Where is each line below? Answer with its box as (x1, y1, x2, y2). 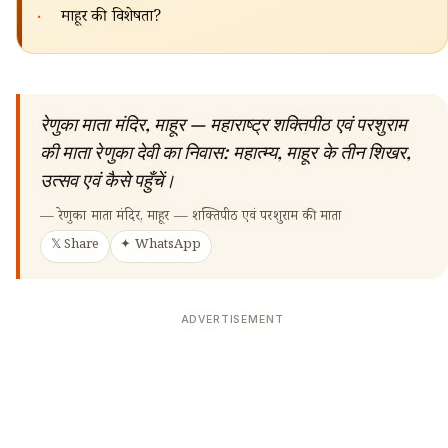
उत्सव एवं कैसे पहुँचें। (40, 167, 176, 193)
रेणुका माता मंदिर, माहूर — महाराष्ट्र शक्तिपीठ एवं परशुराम (40, 111, 408, 137)
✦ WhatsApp (120, 236, 202, 257)
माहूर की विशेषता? (61, 5, 162, 31)
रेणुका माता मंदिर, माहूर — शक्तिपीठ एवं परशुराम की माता (58, 207, 342, 230)
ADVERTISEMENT (180, 313, 284, 327)
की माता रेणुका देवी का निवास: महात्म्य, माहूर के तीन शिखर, (40, 139, 412, 165)
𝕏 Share (50, 236, 100, 257)
